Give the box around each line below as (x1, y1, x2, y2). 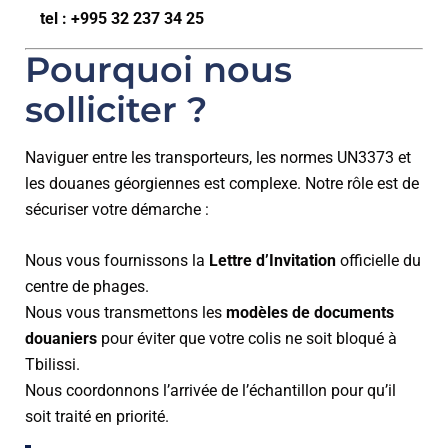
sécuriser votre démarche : (25, 200, 209, 219)
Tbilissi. (25, 355, 80, 374)
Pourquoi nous (25, 48, 292, 91)
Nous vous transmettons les (25, 303, 226, 322)
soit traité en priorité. (25, 407, 169, 426)
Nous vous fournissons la (25, 251, 209, 270)
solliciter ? (25, 88, 207, 131)
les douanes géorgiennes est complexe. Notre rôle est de (25, 174, 419, 193)
